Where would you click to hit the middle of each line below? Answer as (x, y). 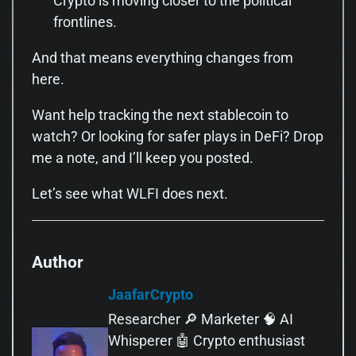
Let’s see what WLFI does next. (130, 193)
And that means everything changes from (163, 57)
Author (58, 262)
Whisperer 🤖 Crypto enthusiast (207, 341)
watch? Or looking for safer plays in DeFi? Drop (178, 136)
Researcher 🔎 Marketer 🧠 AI (201, 319)
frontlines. (85, 21)
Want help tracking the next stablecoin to (160, 114)
